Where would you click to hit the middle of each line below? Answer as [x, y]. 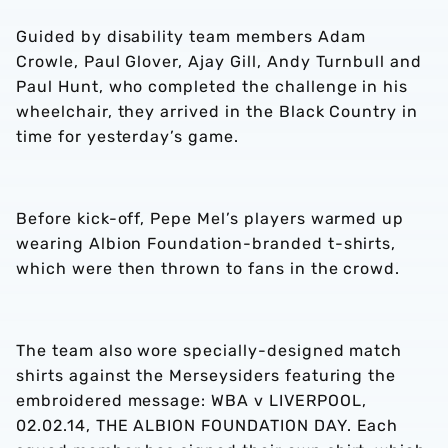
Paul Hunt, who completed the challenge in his [212, 86]
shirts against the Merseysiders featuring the [206, 375]
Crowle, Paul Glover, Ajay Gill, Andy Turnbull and [219, 61]
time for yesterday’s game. [127, 136]
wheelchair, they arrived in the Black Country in [217, 111]
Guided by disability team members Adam [191, 36]
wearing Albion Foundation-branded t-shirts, [206, 243]
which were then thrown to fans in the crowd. [208, 268]
